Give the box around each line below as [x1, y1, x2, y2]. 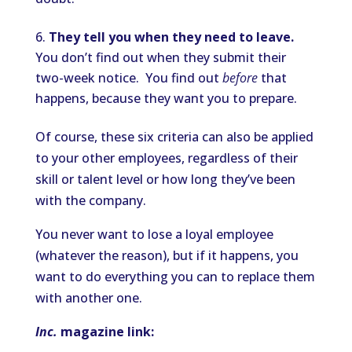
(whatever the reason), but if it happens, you [35, 246, 299, 264]
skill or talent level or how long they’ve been [35, 170, 295, 188]
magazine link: [57, 322, 154, 340]
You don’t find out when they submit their [35, 48, 286, 66]
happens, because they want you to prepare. [35, 89, 297, 107]
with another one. [35, 288, 142, 306]
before [222, 68, 258, 86]
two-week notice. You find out [35, 68, 222, 86]
